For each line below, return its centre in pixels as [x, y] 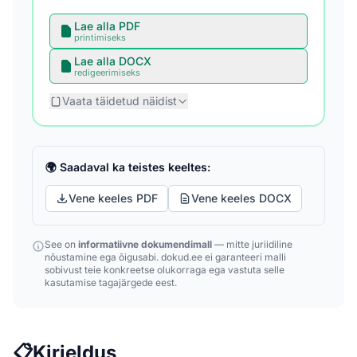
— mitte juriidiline [252, 244]
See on [61, 244]
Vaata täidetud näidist [120, 101]
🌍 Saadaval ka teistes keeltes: [128, 167]
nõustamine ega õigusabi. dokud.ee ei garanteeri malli [165, 257]
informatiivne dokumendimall [145, 244]
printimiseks [100, 37]
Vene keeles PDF [113, 198]
